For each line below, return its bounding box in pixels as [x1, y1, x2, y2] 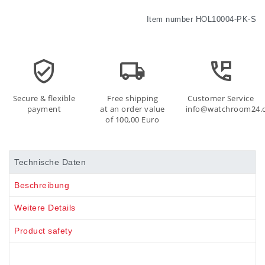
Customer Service [188, 93, 254, 104]
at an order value [100, 104, 165, 115]
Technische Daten [14, 157, 86, 167]
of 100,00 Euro [105, 115, 160, 125]
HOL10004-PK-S [195, 15, 256, 24]
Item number [146, 15, 196, 24]
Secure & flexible [12, 93, 76, 104]
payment [27, 104, 62, 115]
